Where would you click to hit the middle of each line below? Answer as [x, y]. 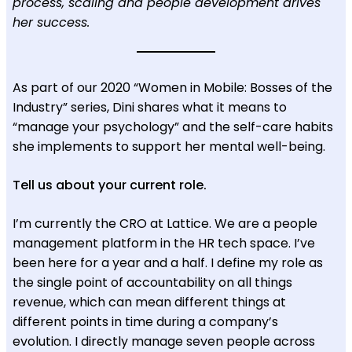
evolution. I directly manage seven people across [164, 341]
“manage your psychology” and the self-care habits [173, 126]
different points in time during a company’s [145, 321]
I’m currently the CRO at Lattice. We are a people [165, 223]
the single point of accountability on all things [152, 282]
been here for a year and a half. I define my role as [168, 262]
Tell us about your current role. [110, 185]
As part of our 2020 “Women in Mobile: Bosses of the [172, 87]
